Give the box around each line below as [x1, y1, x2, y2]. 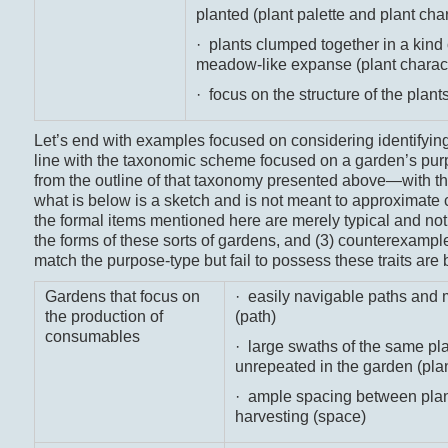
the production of [44, 308, 163, 326]
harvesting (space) [234, 408, 366, 426]
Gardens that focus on [44, 288, 200, 306]
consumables [44, 328, 140, 346]
